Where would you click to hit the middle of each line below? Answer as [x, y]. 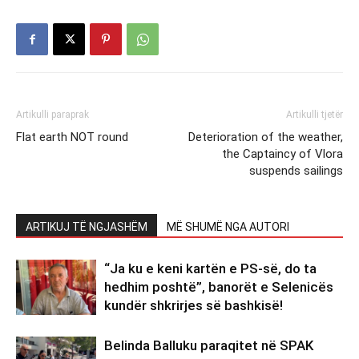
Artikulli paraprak [52, 114]
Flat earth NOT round [72, 137]
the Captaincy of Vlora [282, 153]
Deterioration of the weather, [266, 137]
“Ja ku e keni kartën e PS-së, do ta [210, 268]
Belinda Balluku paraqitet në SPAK [209, 345]
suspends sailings [296, 170]
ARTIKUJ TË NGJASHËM [87, 226]
